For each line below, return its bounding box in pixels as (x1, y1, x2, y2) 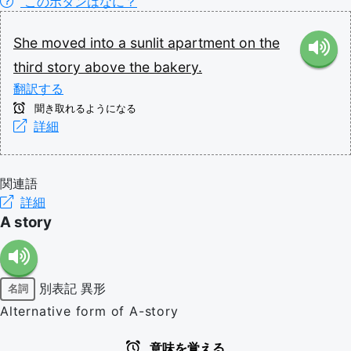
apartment (168, 34, 239, 51)
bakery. (154, 58, 202, 75)
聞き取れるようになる (31, 102, 136, 114)
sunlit (130, 34, 168, 51)
